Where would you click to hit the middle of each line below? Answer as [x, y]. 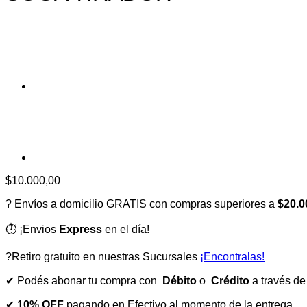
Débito [180, 280]
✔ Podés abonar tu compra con [84, 280]
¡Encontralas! [232, 256]
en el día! [126, 229]
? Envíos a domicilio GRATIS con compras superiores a [142, 204]
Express [81, 229]
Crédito [232, 280]
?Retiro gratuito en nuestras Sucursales [103, 256]
